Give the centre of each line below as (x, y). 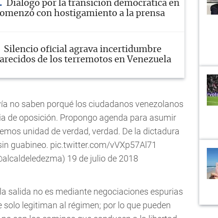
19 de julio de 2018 (103, 158)
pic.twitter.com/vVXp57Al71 (103, 145)
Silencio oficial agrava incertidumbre (83, 49)
